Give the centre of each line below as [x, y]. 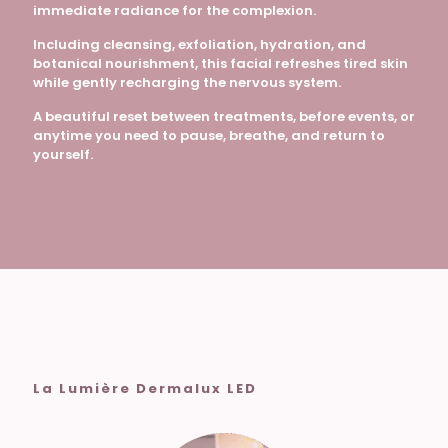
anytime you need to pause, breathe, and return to [209, 136]
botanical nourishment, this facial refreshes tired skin [220, 64]
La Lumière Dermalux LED [145, 389]
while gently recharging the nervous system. [187, 83]
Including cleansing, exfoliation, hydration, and [199, 45]
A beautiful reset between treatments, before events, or [224, 117]
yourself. [63, 155]
